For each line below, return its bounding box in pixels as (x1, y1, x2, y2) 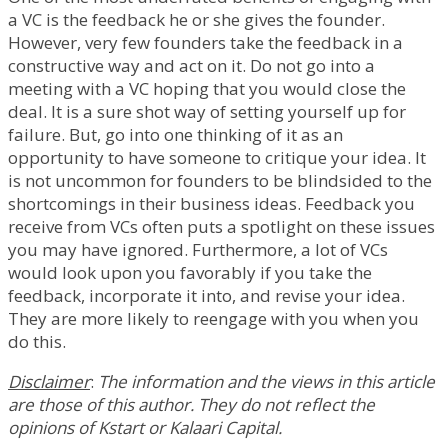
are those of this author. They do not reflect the (8, 393, 375, 417)
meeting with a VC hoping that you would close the (8, 77, 406, 101)
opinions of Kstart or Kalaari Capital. (8, 416, 282, 440)
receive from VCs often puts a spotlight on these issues (8, 215, 435, 239)
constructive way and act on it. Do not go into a (8, 54, 375, 78)
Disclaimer (8, 370, 90, 394)
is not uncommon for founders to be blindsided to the (8, 169, 432, 193)
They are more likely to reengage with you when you (8, 307, 419, 331)
